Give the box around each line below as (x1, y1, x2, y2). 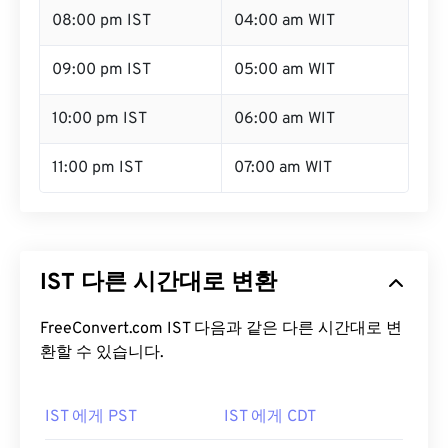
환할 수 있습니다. (40, 343, 164, 363)
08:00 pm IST (52, 11, 151, 31)
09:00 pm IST (52, 60, 151, 80)
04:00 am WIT (234, 11, 335, 31)
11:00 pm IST (52, 158, 143, 178)
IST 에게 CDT (224, 407, 316, 427)
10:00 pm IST (52, 109, 147, 129)
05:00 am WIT (234, 60, 335, 80)
